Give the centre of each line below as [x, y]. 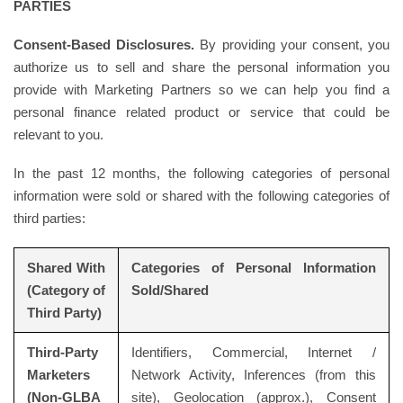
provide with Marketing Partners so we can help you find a [201, 90]
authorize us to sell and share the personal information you [201, 67]
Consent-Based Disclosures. [104, 45]
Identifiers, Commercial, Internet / [254, 352]
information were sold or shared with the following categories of [201, 196]
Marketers [58, 375]
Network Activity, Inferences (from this [254, 375]
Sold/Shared [170, 290]
